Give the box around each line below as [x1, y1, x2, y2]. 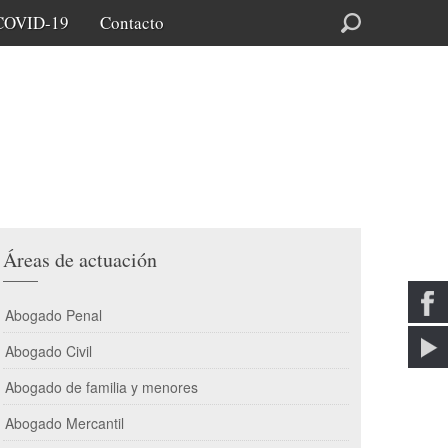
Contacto [100, 11, 164, 34]
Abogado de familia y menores [5, 377, 198, 397]
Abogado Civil [5, 341, 92, 361]
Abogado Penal [5, 305, 102, 325]
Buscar [256, 11, 300, 31]
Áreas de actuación [3, 246, 157, 273]
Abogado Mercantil [5, 413, 124, 433]
